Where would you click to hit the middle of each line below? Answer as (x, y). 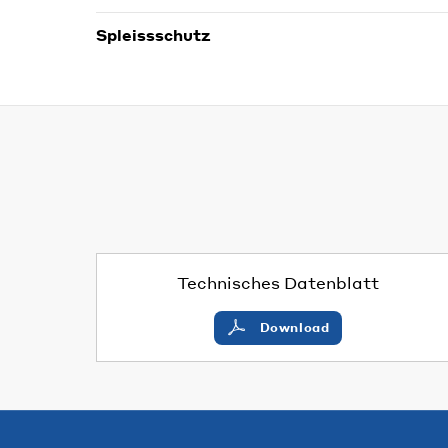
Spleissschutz (153, 34)
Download (294, 327)
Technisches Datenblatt (278, 282)
